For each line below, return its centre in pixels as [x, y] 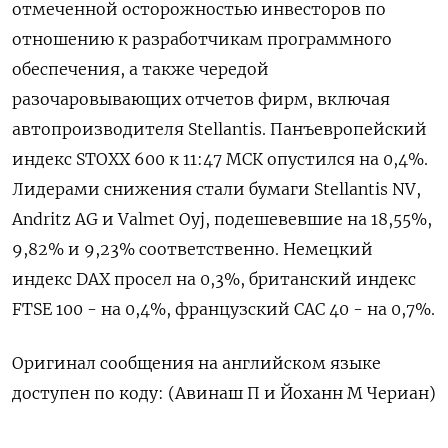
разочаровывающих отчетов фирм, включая [201, 99]
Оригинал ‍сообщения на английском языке [196, 363]
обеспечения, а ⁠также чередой [140, 69]
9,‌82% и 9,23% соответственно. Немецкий [192, 249]
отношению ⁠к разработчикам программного [202, 39]
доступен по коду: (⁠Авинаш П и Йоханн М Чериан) [224, 393]
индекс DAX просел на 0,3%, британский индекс [214, 279]
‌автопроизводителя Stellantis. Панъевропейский [219, 129]
